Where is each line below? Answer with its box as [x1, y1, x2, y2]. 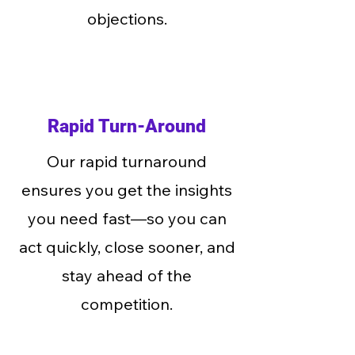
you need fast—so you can [27, 208, 227, 228]
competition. [81, 294, 173, 314]
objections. [86, 9, 167, 29]
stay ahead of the [62, 265, 192, 285]
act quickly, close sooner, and [18, 237, 235, 257]
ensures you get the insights [21, 180, 232, 200]
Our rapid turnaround [47, 151, 207, 171]
